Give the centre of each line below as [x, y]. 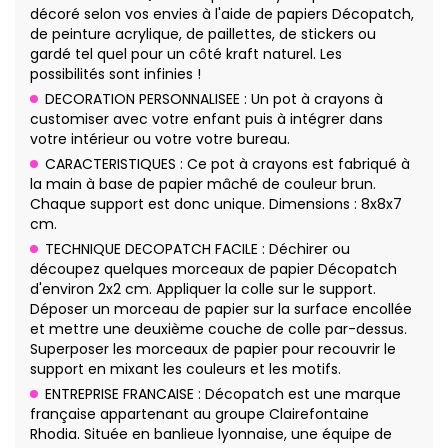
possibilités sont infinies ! [115, 74]
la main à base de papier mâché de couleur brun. [203, 184]
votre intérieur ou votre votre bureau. [160, 139]
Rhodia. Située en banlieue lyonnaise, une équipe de [211, 434]
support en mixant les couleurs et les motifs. [185, 369]
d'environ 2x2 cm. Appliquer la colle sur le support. [203, 289]
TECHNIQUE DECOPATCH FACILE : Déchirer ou [197, 249]
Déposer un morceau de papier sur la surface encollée [221, 309]
